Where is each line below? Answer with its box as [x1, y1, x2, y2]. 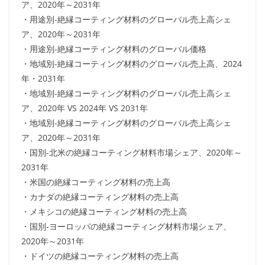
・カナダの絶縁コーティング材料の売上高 [21, 191, 179, 203]
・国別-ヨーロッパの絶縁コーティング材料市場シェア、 [21, 221, 231, 232]
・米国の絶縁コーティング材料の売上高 [21, 176, 170, 188]
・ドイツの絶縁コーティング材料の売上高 [21, 250, 179, 262]
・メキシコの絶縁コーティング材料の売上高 [21, 206, 187, 218]
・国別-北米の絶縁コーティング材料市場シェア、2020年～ [21, 147, 242, 159]
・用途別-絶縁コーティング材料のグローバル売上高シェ [21, 14, 231, 25]
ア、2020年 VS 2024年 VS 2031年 [21, 102, 148, 114]
